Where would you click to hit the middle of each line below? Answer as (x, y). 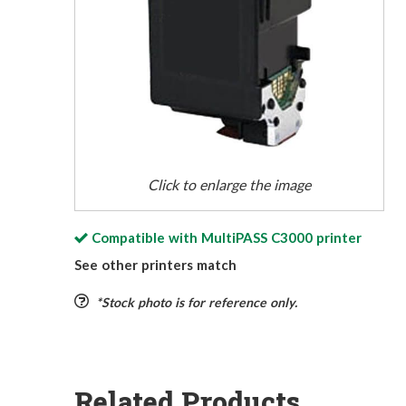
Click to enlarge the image (229, 185)
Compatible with (146, 238)
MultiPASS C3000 (256, 238)
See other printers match (155, 265)
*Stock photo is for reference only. (196, 303)
